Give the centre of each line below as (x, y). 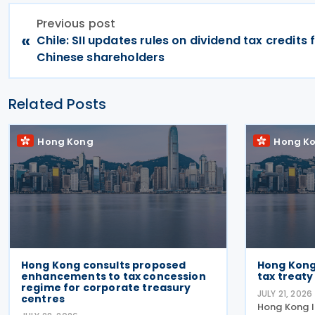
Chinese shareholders (101, 57)
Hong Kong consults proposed (104, 265)
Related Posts (58, 104)
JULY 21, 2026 (285, 294)
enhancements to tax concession (114, 276)
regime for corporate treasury (106, 288)
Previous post (76, 24)
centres (43, 299)
